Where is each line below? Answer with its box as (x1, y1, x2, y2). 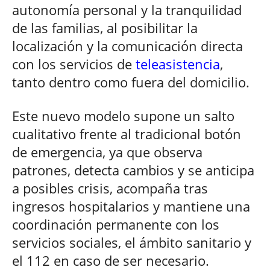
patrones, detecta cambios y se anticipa (12, 161, 254, 180)
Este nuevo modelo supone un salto (12, 107, 234, 125)
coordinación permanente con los (12, 215, 219, 234)
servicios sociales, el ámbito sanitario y (12, 233, 251, 252)
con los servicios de (12, 55, 136, 74)
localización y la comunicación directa (12, 37, 243, 55)
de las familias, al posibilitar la (12, 19, 198, 37)
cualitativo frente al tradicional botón (12, 125, 241, 143)
